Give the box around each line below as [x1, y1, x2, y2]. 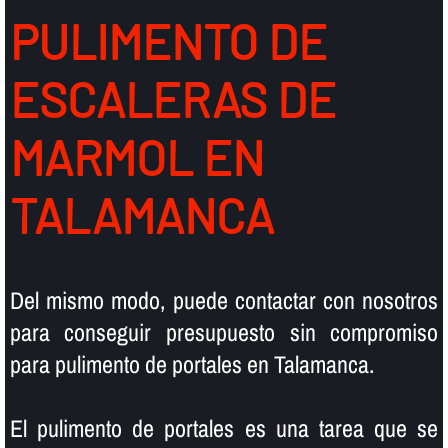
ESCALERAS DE [9, 70, 336, 129]
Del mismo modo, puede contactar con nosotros [9, 283, 439, 316]
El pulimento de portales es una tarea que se [9, 411, 439, 444]
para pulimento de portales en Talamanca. [9, 347, 374, 380]
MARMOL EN [9, 128, 264, 187]
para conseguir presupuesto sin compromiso [9, 315, 439, 348]
